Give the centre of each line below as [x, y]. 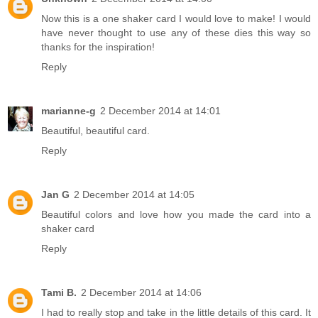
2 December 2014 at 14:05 [134, 195]
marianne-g [68, 111]
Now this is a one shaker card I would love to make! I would [176, 19]
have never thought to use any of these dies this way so [176, 33]
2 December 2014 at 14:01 [160, 111]
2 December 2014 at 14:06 [141, 293]
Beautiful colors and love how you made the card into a [176, 215]
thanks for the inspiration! [98, 47]
